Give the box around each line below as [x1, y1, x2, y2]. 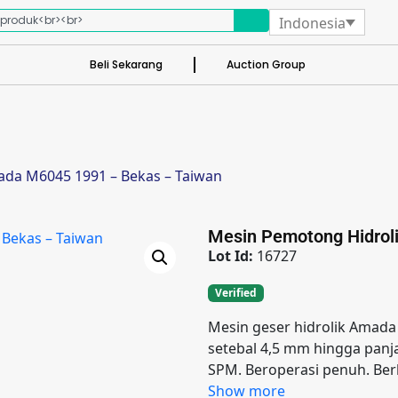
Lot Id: [208, 245, 257, 266]
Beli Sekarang [90, 56, 163, 72]
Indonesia [278, 12, 346, 33]
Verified [214, 284, 257, 300]
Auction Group [227, 56, 308, 72]
